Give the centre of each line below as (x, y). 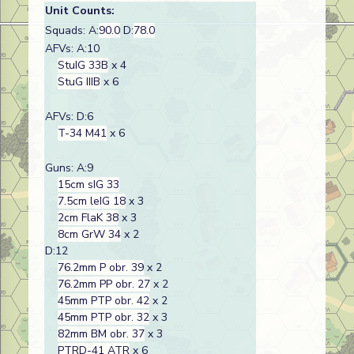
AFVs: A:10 (72, 49)
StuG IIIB (79, 82)
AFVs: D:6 (69, 117)
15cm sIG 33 (88, 185)
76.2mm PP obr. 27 (104, 284)
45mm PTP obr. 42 (104, 301)
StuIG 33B (83, 65)
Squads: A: (72, 30)
